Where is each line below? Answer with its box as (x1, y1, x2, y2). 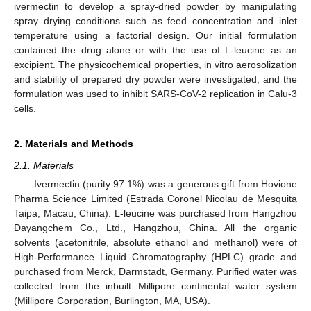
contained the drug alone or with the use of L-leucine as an (14, 44, 297, 56)
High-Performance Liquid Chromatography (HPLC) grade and (14, 251, 297, 262)
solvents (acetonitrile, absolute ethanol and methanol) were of (14, 237, 297, 248)
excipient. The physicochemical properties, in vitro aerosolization (14, 58, 297, 70)
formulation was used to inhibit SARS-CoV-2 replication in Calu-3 (14, 87, 297, 99)
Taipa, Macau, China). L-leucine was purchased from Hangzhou (14, 208, 297, 219)
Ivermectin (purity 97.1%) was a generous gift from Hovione (33, 178, 297, 190)
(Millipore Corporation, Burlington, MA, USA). (14, 295, 210, 306)
